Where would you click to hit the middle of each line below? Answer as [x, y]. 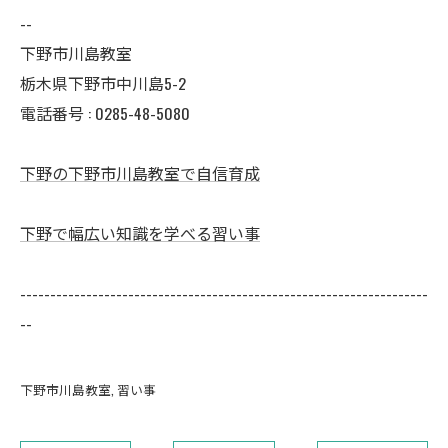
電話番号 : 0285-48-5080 [105, 113]
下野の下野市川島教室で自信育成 [140, 173]
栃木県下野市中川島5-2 [103, 83]
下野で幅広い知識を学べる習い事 [140, 233]
